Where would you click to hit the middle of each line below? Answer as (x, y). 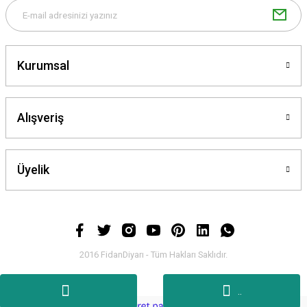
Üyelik (33, 170)
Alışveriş (40, 118)
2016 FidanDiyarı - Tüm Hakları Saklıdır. (153, 255)
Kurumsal (43, 66)
